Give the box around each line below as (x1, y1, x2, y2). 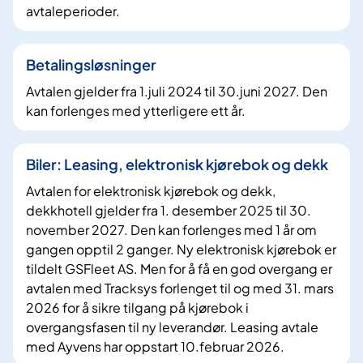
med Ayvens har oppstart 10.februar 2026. (26, 338, 284, 356)
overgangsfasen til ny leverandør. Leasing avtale (26, 318, 318, 336)
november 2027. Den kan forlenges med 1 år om (26, 221, 317, 239)
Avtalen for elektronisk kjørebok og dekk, (26, 182, 275, 200)
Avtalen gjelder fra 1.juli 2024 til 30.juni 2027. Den (26, 83, 327, 100)
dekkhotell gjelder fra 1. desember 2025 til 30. (26, 202, 311, 220)
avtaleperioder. (26, 2, 120, 20)
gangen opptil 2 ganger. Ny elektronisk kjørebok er (26, 241, 336, 258)
